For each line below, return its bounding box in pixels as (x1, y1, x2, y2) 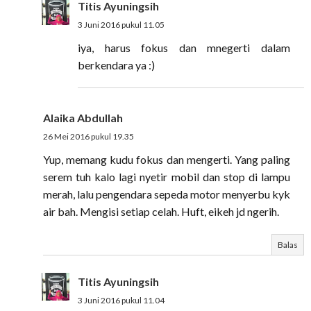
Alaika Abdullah (43, 111, 123, 124)
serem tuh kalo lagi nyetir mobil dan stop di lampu (43, 170, 290, 183)
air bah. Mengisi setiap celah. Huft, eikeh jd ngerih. (43, 205, 279, 218)
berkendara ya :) (78, 58, 155, 72)
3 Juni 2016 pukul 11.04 (78, 295, 165, 305)
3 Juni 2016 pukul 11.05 (78, 19, 165, 30)
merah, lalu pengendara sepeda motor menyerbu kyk (43, 187, 290, 201)
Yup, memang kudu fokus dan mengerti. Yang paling (43, 153, 290, 166)
